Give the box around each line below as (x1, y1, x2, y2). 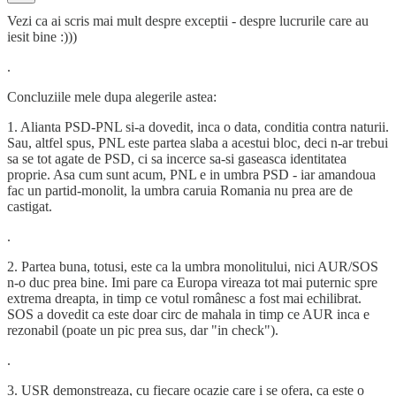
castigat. (7, 199, 52, 215)
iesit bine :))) (7, 29, 77, 45)
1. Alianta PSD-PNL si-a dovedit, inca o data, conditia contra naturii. (7, 119, 389, 135)
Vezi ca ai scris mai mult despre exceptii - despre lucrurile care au (7, 13, 369, 29)
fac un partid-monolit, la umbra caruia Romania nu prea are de (7, 183, 353, 199)
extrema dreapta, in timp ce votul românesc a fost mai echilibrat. (7, 291, 362, 307)
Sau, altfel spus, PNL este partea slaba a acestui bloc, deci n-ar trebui (7, 135, 388, 151)
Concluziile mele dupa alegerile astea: (7, 89, 217, 105)
